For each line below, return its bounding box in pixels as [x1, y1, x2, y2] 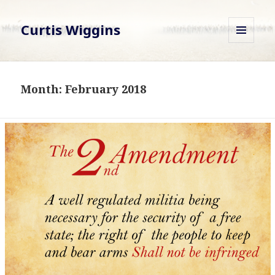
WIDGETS [228, 63, 265, 74]
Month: [21, 82, 66, 97]
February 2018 [65, 82, 147, 97]
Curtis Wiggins [21, 20, 121, 39]
